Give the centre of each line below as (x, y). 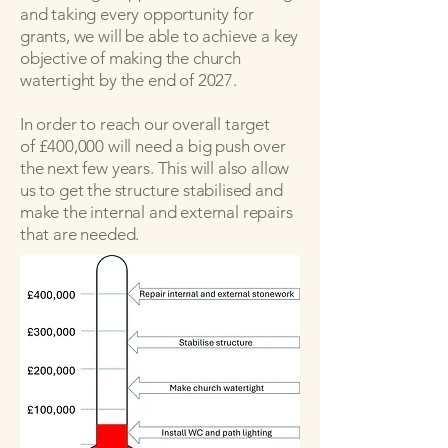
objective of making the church (130, 58)
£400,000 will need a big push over (162, 146)
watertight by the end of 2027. (128, 80)
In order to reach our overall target (145, 124)
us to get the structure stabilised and (151, 190)
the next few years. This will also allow (155, 168)
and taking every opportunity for (137, 14)
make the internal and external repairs (156, 212)
